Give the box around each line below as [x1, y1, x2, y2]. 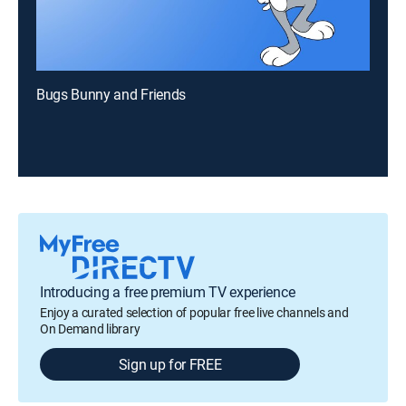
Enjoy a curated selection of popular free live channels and [40, 304, 349, 321]
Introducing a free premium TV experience [40, 282, 295, 302]
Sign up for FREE [118, 354, 222, 374]
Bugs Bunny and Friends [36, 84, 186, 104]
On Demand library [40, 320, 140, 337]
